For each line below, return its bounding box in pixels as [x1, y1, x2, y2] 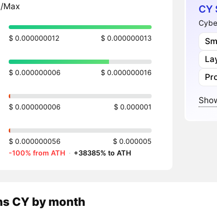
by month [31, 194, 85, 209]
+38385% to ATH [74, 149, 131, 157]
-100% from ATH [9, 149, 65, 157]
